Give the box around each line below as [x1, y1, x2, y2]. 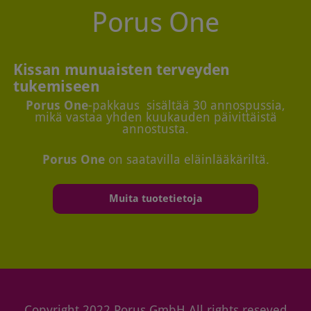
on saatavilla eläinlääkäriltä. [104, 152, 269, 167]
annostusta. [122, 122, 189, 137]
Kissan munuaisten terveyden [13, 60, 230, 79]
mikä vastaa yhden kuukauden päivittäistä [34, 110, 277, 125]
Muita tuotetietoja [108, 192, 203, 205]
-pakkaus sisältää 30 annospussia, [88, 99, 285, 113]
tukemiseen [13, 77, 100, 96]
